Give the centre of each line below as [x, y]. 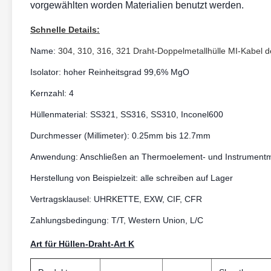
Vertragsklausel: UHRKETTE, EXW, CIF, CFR [116, 199]
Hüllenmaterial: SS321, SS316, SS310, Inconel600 [127, 114]
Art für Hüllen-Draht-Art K [82, 244]
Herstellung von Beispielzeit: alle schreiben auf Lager [132, 178]
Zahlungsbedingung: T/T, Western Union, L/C [117, 220]
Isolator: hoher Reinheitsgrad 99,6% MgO [110, 72]
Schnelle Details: [65, 30]
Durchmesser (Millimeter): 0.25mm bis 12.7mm [120, 135]
